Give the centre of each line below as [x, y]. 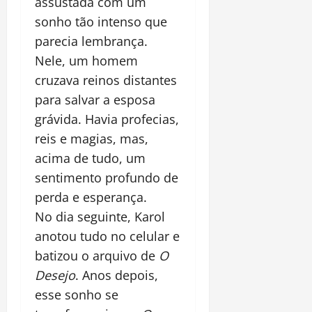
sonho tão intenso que [101, 21]
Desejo [55, 275]
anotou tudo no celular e [107, 236]
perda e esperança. [91, 197]
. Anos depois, [117, 275]
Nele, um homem [86, 60]
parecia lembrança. [91, 41]
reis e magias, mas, [92, 138]
